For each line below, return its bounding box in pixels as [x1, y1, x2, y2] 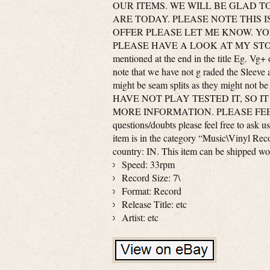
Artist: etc [122, 211, 159, 224]
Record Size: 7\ [122, 171, 180, 184]
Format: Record [122, 184, 181, 197]
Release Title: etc [122, 198, 187, 210]
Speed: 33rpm [122, 158, 175, 171]
